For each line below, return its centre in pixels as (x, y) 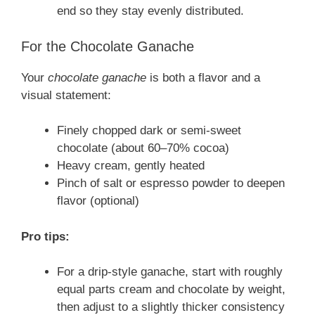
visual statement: (66, 95)
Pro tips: (45, 236)
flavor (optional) (98, 201)
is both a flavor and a (203, 77)
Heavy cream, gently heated (131, 166)
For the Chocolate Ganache (108, 46)
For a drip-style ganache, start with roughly (170, 272)
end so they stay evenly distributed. (150, 11)
